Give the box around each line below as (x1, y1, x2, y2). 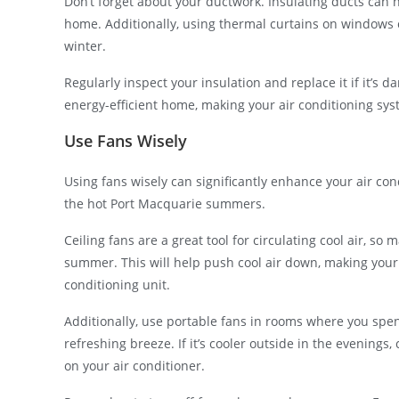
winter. (64, 37, 106, 54)
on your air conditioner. (64, 356, 205, 374)
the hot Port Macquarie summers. (64, 194, 265, 212)
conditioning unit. (64, 275, 170, 293)
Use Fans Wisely (64, 129, 187, 151)
